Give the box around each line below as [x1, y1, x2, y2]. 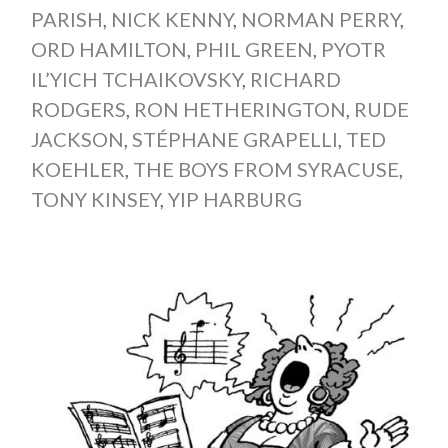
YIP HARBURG [167, 186, 302, 211]
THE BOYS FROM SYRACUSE [132, 156, 399, 181]
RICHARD [249, 66, 341, 91]
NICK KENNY [110, 6, 233, 31]
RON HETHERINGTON [133, 96, 346, 121]
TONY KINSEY [30, 186, 160, 211]
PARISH [30, 6, 103, 31]
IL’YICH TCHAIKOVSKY [30, 66, 242, 91]
